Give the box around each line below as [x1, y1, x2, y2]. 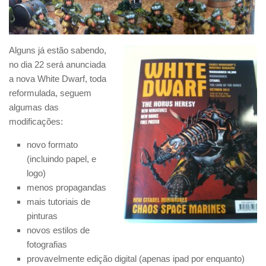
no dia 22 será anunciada [9, 59, 106, 70]
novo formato [27, 140, 78, 150]
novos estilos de [27, 225, 90, 236]
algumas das [9, 102, 59, 113]
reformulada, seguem [9, 88, 91, 99]
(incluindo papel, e [27, 154, 96, 164]
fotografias [27, 239, 67, 250]
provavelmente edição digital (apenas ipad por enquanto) [27, 254, 245, 264]
